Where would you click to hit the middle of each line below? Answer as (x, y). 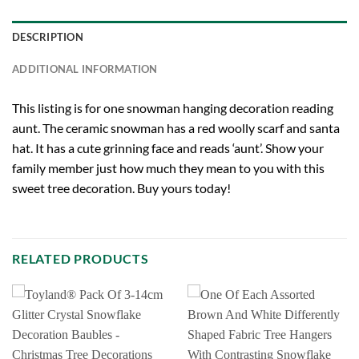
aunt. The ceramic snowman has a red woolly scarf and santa (176, 127)
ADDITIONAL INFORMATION (85, 69)
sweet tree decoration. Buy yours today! (121, 188)
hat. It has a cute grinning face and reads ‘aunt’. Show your (168, 147)
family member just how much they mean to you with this (168, 167)
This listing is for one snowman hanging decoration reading (173, 107)
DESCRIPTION (48, 36)
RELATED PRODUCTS (81, 259)
